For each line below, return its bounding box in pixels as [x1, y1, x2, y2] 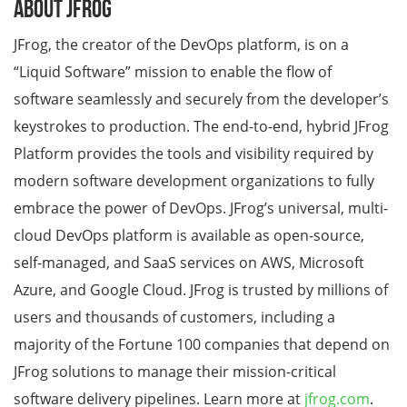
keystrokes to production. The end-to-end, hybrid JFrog [14, 116, 389, 137]
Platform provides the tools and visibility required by [14, 144, 373, 164]
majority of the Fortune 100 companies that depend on [14, 334, 390, 355]
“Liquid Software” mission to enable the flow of [14, 62, 332, 83]
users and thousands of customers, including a [14, 307, 335, 328]
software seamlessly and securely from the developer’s [14, 89, 389, 110]
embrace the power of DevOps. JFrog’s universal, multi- [14, 198, 388, 219]
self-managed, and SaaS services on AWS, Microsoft [14, 253, 364, 273]
